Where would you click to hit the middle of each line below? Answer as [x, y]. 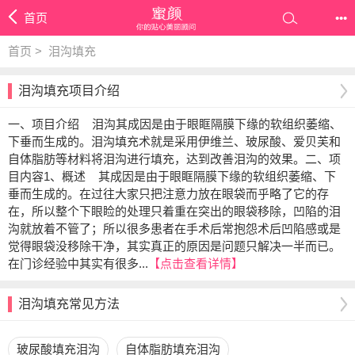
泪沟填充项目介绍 [69, 91]
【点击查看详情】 [196, 263]
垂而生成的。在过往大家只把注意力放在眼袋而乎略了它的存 [168, 194]
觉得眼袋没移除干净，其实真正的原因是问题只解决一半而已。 [174, 246]
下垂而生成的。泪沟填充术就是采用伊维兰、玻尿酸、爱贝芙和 [174, 141]
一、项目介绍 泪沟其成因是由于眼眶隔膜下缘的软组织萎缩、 [175, 124]
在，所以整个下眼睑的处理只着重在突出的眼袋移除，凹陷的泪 [174, 211]
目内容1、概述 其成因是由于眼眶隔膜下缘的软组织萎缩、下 [172, 176]
